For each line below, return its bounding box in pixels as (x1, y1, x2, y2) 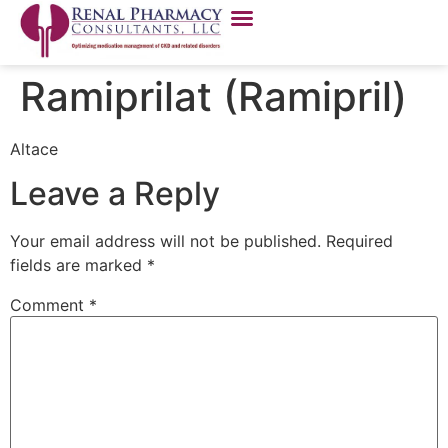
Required (326, 231, 393, 252)
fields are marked (10, 255, 147, 276)
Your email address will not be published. (10, 231, 321, 252)
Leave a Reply (10, 174, 220, 214)
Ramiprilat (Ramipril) (20, 72, 407, 121)
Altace (10, 139, 58, 159)
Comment (10, 295, 89, 316)
